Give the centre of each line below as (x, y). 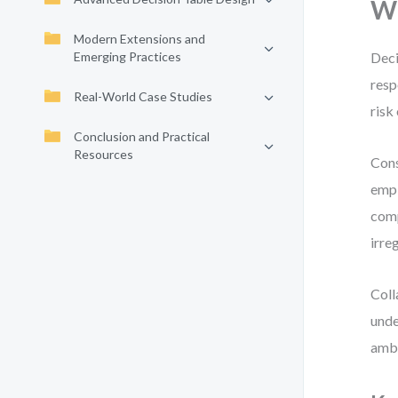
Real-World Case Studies (143, 96)
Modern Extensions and (139, 39)
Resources (103, 154)
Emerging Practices (127, 56)
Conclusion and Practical (142, 136)
